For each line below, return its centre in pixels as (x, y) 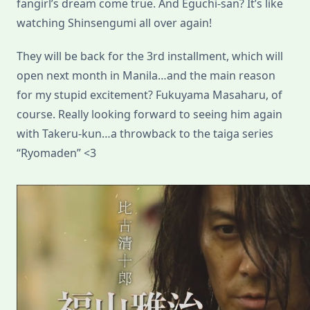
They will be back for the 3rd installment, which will (150, 56)
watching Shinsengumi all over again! (114, 23)
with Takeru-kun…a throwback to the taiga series (145, 134)
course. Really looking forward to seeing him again (149, 115)
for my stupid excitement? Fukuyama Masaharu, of (149, 95)
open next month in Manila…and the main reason (146, 76)
